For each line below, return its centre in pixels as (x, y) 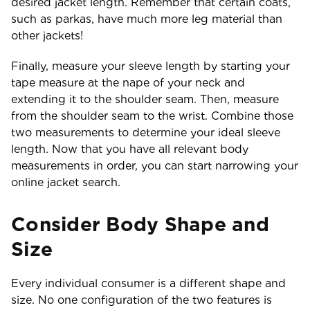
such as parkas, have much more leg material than (147, 19)
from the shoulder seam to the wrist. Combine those (152, 116)
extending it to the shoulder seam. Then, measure (145, 99)
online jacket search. (66, 182)
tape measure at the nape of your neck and (128, 83)
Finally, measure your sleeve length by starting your (151, 66)
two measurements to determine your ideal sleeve (146, 133)
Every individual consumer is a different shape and (148, 283)
